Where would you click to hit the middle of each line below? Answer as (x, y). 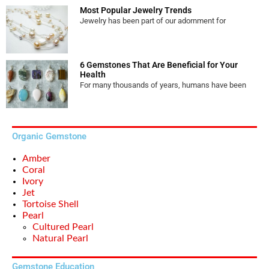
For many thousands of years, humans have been (163, 85)
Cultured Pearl (63, 227)
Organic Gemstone (49, 136)
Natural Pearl (60, 238)
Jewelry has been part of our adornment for (153, 20)
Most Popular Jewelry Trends (135, 10)
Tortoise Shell (50, 204)
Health (92, 74)
